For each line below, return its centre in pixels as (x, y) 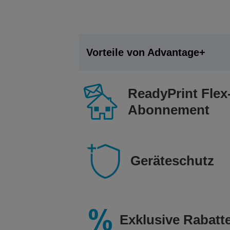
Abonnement (168, 110)
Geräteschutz (172, 161)
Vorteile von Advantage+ (146, 52)
